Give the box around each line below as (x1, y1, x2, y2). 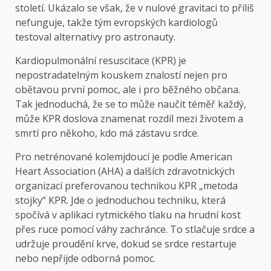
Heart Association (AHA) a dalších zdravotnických (15, 164, 235, 178)
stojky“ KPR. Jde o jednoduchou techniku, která (15, 193, 226, 207)
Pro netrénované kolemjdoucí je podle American (15, 149, 232, 163)
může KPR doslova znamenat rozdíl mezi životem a (15, 111, 243, 125)
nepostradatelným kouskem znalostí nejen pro (15, 68, 227, 82)
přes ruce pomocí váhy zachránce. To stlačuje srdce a (15, 222, 255, 236)
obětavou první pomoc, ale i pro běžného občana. (15, 82, 240, 96)
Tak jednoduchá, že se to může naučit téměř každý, (15, 97, 246, 111)
